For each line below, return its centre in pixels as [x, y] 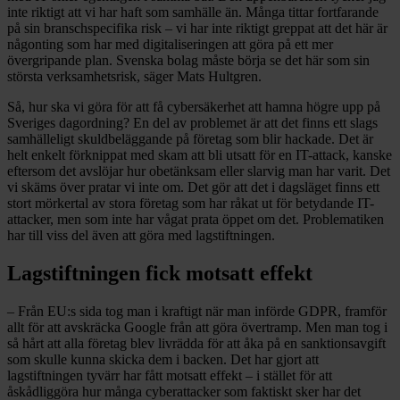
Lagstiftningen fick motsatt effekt [160, 274]
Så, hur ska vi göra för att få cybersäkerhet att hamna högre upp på [194, 107]
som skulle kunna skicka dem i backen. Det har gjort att [163, 359]
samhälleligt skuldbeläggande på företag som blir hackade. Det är [190, 139]
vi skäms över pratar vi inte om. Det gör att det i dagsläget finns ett [193, 187]
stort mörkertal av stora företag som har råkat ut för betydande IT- [191, 204]
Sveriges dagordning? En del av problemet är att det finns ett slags [192, 123]
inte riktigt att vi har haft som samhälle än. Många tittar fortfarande [193, 12]
